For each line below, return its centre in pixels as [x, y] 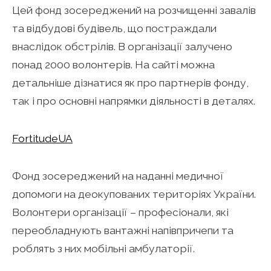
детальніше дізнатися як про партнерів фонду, [130, 82]
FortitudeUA [42, 138]
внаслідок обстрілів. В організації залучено [122, 46]
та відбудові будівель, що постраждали [114, 28]
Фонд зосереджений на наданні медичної [118, 175]
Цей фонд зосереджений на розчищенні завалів [134, 10]
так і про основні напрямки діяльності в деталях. [134, 100]
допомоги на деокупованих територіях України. [134, 194]
